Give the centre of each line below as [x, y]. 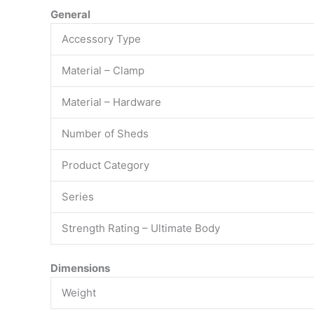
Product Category [105, 165]
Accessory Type [101, 39]
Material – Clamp [103, 70]
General [70, 14]
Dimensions [80, 268]
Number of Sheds [105, 133]
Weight [79, 293]
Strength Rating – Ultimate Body [141, 228]
